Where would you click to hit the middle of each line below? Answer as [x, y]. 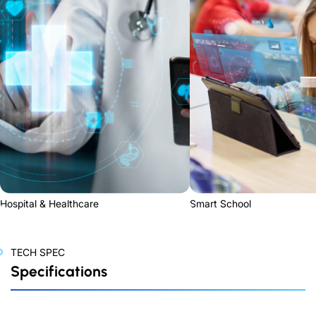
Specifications [59, 272]
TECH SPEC [38, 253]
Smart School [220, 204]
